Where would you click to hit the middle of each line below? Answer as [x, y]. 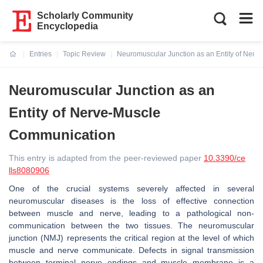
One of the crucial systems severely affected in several [131, 188]
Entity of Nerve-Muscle [85, 112]
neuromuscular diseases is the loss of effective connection [131, 201]
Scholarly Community [85, 16]
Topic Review [84, 54]
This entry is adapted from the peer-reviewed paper [106, 158]
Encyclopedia [68, 26]
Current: [23, 61]
